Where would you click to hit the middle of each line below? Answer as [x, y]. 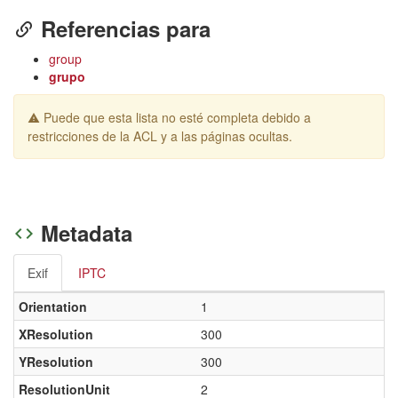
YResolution [56, 362]
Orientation [53, 306]
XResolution [56, 334]
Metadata [84, 233]
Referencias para [123, 28]
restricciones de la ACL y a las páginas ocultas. [160, 136]
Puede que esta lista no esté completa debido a [175, 117]
